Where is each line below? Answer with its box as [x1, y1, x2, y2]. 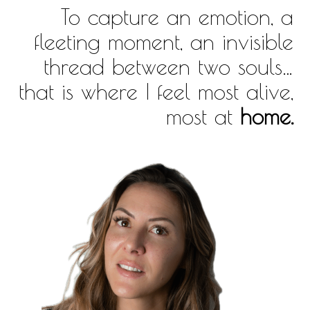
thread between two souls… [44, 53, 293, 80]
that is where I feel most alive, [19, 78, 293, 104]
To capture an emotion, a [61, 3, 293, 30]
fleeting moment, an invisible [34, 28, 293, 55]
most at [166, 103, 240, 129]
